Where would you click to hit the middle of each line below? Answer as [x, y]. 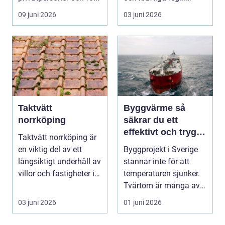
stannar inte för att [156, 162]
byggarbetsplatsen [164, 156]
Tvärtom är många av [162, 186]
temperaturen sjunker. [162, 174]
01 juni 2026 [143, 203]
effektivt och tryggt [164, 132]
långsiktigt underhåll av [60, 162]
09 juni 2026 [37, 15]
